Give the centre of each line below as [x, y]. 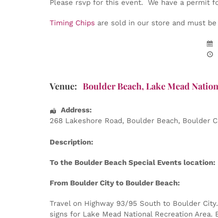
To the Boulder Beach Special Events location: [133, 162]
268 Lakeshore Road [86, 120]
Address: [76, 110]
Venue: [63, 86]
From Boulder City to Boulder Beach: [115, 183]
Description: [72, 142]
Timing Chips [72, 23]
